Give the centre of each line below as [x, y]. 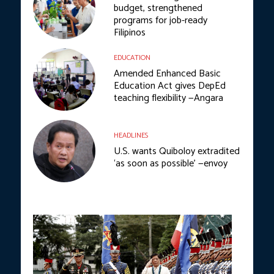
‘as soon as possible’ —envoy [171, 164]
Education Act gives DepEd [170, 86]
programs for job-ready [161, 21]
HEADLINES [131, 136]
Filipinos [130, 33]
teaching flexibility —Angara [168, 98]
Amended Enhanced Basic [167, 74]
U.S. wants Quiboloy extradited [177, 152]
